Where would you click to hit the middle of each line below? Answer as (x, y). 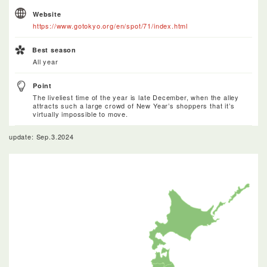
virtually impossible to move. (80, 114)
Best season (55, 49)
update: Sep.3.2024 (41, 136)
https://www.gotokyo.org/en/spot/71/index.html (111, 25)
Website (47, 14)
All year (46, 61)
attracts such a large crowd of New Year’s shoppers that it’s (134, 105)
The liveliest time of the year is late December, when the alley (136, 97)
